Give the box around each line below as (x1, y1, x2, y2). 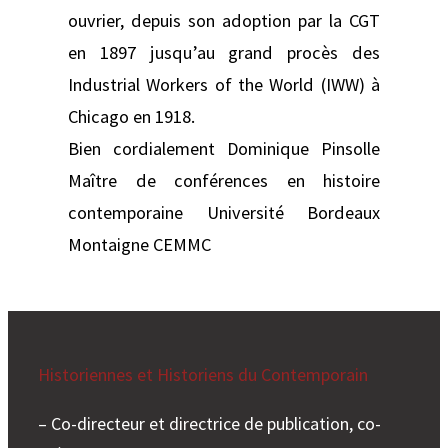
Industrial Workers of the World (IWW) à (68, 72, 380, 96)
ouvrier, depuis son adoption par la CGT (68, 8, 380, 32)
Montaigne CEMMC (68, 232, 211, 256)
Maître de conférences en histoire (68, 168, 380, 192)
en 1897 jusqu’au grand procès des (68, 40, 380, 64)
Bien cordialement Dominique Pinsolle (68, 136, 380, 160)
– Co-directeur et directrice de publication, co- (38, 411, 381, 435)
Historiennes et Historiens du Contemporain (38, 362, 368, 386)
